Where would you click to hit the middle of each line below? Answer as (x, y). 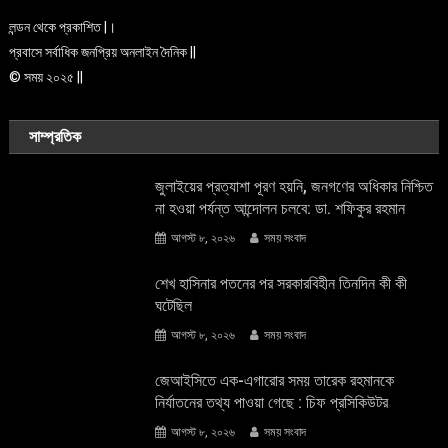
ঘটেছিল (174, 305)
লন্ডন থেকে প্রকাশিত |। (63, 26)
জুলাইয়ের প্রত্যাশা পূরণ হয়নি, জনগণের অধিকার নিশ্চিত (294, 186)
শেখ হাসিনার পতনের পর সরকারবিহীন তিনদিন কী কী (281, 283)
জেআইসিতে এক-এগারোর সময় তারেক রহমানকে (275, 380)
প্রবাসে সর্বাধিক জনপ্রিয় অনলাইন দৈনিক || (103, 51)
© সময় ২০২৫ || (46, 76)
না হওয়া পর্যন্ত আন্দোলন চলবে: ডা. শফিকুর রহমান (280, 208)
